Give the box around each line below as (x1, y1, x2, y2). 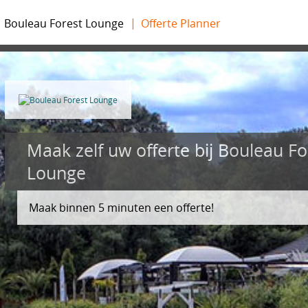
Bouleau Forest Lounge (4, 16, 124, 31)
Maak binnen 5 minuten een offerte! (29, 200, 214, 215)
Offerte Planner (141, 16, 221, 31)
